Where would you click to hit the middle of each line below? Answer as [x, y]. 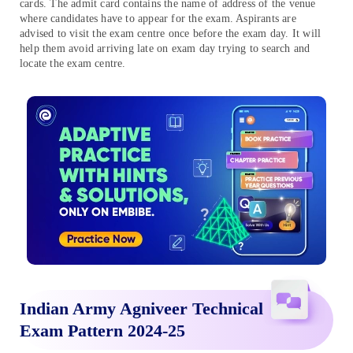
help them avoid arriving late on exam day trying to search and [165, 48]
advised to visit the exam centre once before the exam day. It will [171, 33]
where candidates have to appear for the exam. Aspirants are [158, 18]
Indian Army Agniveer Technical [141, 308]
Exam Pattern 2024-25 [102, 330]
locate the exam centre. [73, 63]
